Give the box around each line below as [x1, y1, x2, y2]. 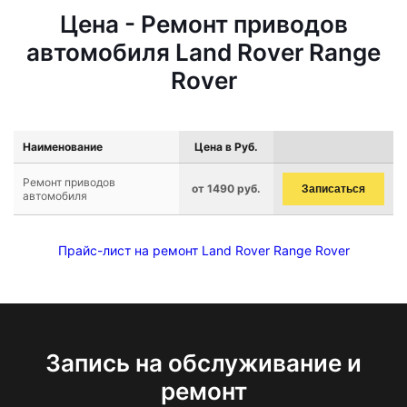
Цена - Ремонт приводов [59, 10, 348, 38]
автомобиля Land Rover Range [26, 38, 381, 66]
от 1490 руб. [192, 182, 261, 195]
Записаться [302, 183, 365, 195]
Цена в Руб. [194, 140, 258, 154]
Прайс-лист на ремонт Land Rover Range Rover [57, 243, 350, 258]
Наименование [23, 140, 103, 154]
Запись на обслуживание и [45, 349, 362, 377]
